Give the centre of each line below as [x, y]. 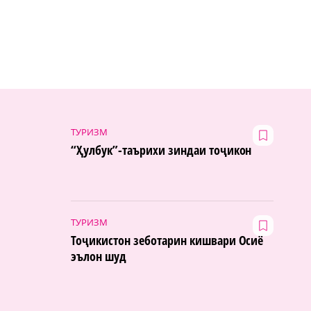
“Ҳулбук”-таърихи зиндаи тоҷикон [161, 150]
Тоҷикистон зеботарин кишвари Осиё [167, 241]
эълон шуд [99, 257]
